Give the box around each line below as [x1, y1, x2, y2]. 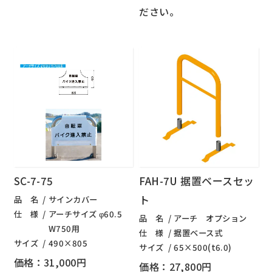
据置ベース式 [174, 227, 223, 239]
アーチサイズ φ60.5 [48, 208, 123, 220]
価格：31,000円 [13, 254, 87, 270]
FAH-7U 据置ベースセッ [139, 173, 254, 189]
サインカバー [48, 194, 98, 205]
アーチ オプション [174, 212, 247, 224]
